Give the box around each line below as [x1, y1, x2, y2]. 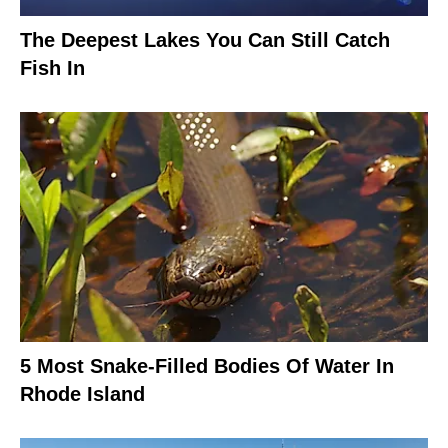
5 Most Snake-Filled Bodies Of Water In [20, 354, 394, 377]
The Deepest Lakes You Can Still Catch [20, 29, 390, 52]
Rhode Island [20, 382, 145, 405]
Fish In [20, 57, 85, 80]
